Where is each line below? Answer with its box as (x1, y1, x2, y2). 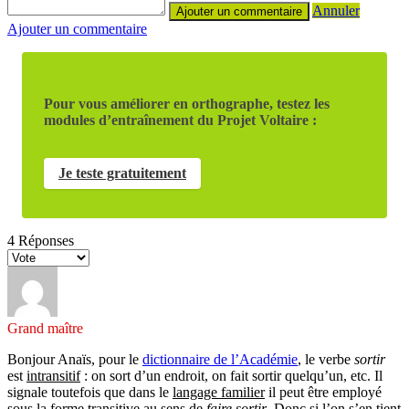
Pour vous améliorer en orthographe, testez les (44, 95, 330, 111)
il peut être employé (265, 383, 382, 400)
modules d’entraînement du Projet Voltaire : (44, 111, 317, 128)
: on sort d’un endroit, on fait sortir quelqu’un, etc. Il (80, 367, 383, 383)
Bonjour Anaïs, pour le (7, 351, 142, 367)
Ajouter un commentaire (7, 20, 147, 37)
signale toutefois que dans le (7, 383, 173, 400)
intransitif (26, 367, 80, 383)
